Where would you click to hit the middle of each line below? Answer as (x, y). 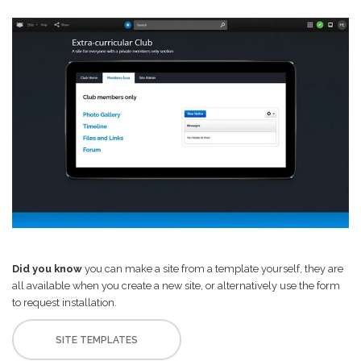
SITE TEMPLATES (97, 340)
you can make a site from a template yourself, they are (213, 269)
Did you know (47, 269)
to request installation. (64, 303)
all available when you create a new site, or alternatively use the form (176, 286)
